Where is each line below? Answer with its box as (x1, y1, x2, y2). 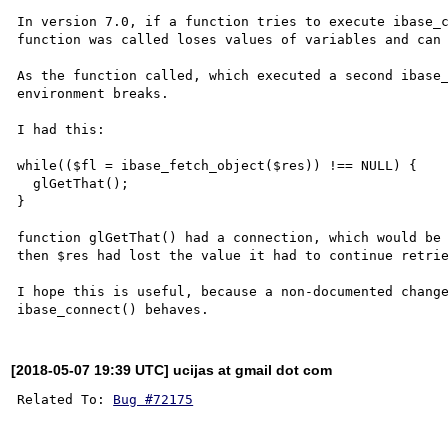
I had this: (17, 121, 106, 137)
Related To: (17, 391, 114, 407)
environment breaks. (17, 85, 170, 101)
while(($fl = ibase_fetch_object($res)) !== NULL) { (17, 157, 418, 173)
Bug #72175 (113, 391, 194, 407)
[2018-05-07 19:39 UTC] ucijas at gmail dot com (11, 361, 333, 378)
